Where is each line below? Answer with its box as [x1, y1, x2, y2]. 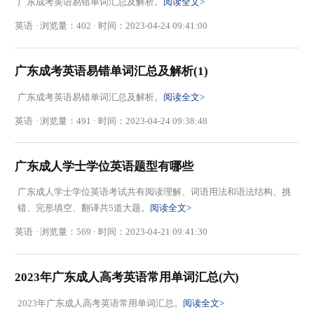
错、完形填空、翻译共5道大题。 [17, 203, 150, 214]
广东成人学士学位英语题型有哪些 [15, 159, 194, 173]
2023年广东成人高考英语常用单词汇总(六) [15, 271, 240, 285]
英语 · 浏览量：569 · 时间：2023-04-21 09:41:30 [15, 226, 208, 238]
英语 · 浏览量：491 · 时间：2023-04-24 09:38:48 [15, 115, 208, 126]
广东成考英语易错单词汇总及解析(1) [15, 64, 209, 78]
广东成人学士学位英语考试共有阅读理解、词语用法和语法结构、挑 [17, 186, 291, 198]
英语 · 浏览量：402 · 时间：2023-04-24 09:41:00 [15, 20, 208, 32]
